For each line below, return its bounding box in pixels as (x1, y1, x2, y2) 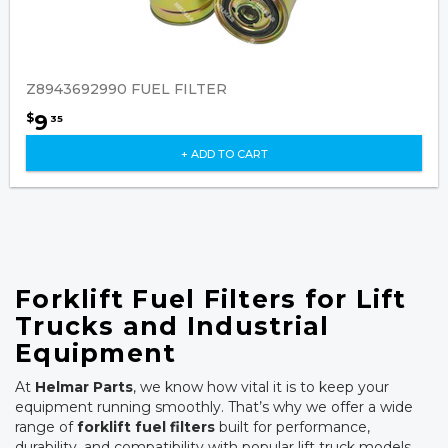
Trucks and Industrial (15, 310, 330, 341)
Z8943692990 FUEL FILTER (26, 80, 227, 98)
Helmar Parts (35, 378, 133, 396)
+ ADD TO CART (180, 146, 268, 161)
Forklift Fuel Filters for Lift (15, 283, 407, 314)
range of (15, 418, 77, 436)
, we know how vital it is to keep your (133, 378, 389, 396)
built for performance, (215, 418, 370, 436)
